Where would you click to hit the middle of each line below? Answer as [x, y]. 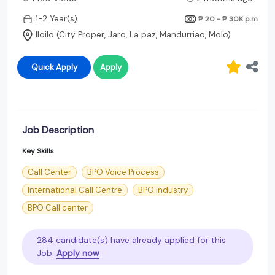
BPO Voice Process [123, 172]
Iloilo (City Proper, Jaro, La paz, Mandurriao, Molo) [133, 35]
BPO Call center [58, 207]
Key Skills [38, 151]
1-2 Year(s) [56, 19]
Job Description [58, 130]
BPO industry [163, 190]
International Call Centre [75, 190]
